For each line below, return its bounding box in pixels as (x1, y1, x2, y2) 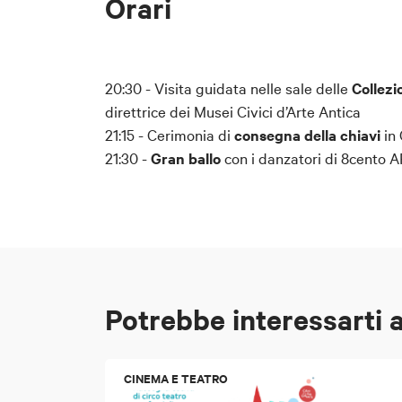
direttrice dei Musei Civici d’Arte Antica (105, 100, 361, 121)
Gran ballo (151, 146, 221, 169)
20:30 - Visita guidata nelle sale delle (105, 76, 352, 98)
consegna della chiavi (234, 123, 380, 145)
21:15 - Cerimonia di (105, 123, 234, 144)
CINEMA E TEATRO (124, 370, 228, 388)
